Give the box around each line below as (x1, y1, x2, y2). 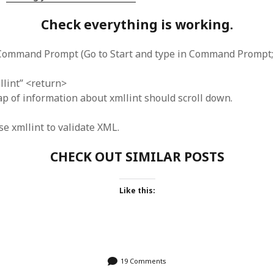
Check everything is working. (41, 16, 233, 33)
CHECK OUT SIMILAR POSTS (50, 148, 224, 165)
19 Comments (120, 256, 166, 265)
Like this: (119, 185, 155, 196)
